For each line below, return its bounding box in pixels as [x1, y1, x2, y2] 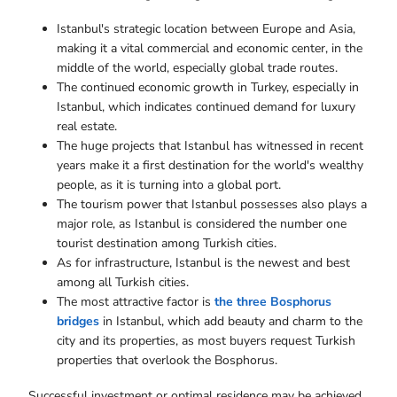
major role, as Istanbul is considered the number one [57, 215, 346, 233]
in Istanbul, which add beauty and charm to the [99, 313, 362, 331]
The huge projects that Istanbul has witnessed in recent [57, 137, 363, 155]
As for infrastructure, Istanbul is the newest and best [57, 254, 350, 272]
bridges [57, 313, 99, 331]
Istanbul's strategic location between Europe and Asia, [57, 20, 355, 38]
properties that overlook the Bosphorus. [57, 352, 277, 370]
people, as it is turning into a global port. [57, 176, 284, 194]
